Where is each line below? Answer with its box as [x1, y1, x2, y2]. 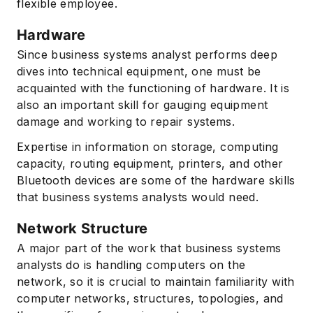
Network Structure [17, 220, 148, 238]
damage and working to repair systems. [17, 115, 235, 129]
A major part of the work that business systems [17, 241, 282, 256]
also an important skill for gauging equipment [17, 98, 268, 112]
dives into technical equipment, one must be [17, 64, 261, 79]
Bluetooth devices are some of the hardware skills [17, 173, 296, 188]
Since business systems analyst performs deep [17, 48, 277, 62]
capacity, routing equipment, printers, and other [17, 156, 284, 171]
